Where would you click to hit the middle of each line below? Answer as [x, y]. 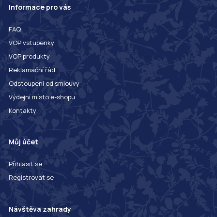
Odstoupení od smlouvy [44, 84]
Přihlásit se [25, 164]
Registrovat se [31, 178]
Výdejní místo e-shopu [42, 97]
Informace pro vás [39, 7]
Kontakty [22, 111]
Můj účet [23, 142]
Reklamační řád [32, 70]
